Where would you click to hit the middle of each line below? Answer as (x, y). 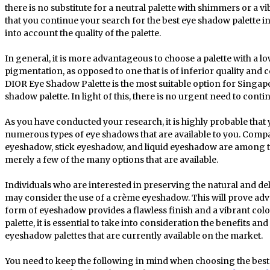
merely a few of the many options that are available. (111, 159)
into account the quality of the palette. (83, 33)
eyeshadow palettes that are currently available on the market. (134, 235)
